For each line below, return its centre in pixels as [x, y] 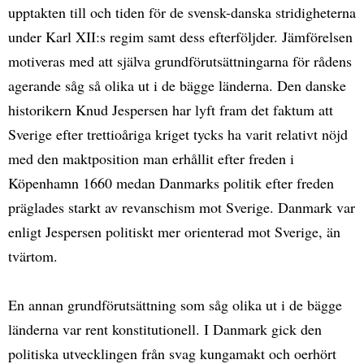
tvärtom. [33, 256]
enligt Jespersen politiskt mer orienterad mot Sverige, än [174, 231]
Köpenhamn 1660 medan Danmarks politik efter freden [171, 182]
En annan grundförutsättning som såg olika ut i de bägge [175, 304]
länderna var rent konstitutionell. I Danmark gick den [165, 329]
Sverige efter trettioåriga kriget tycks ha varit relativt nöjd [178, 134]
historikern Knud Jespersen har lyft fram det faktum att [171, 109]
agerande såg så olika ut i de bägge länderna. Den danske [177, 85]
